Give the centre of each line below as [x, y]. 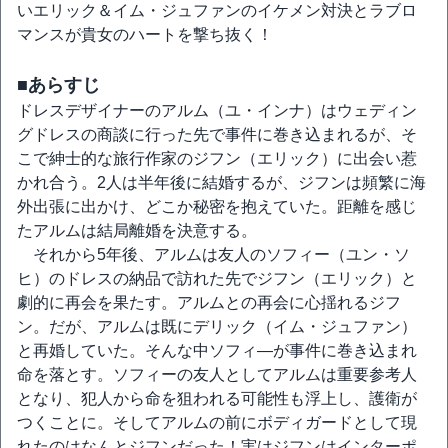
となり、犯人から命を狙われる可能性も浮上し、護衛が [217, 398]
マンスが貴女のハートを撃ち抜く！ [145, 34]
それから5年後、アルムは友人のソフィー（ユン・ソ [213, 254]
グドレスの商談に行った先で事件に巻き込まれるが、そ [217, 134]
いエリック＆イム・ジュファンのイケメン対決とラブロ [217, 10]
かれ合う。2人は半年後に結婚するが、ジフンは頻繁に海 [221, 182]
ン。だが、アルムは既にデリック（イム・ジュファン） [217, 326]
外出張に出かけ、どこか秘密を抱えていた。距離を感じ [217, 206]
